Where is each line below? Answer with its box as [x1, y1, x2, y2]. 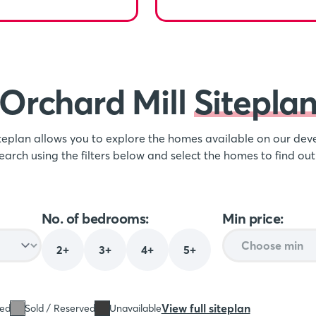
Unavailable [109, 301, 162, 315]
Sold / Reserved [24, 301, 95, 315]
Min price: [221, 209, 284, 228]
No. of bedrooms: [41, 209, 149, 228]
